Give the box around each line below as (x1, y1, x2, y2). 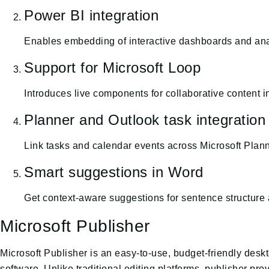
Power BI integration (24, 7, 159, 23)
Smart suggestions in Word (24, 163, 204, 180)
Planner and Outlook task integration (24, 111, 265, 128)
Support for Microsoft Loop (24, 59, 201, 76)
